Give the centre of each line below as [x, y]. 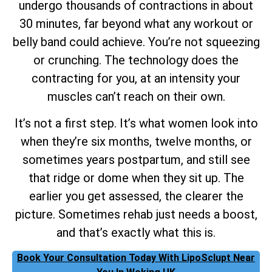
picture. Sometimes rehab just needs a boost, [136, 215]
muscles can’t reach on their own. [136, 97]
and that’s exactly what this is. [136, 233]
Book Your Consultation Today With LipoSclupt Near [136, 257]
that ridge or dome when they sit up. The [136, 178]
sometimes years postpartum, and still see [136, 160]
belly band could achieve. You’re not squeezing [136, 42]
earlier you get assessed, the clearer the [136, 196]
